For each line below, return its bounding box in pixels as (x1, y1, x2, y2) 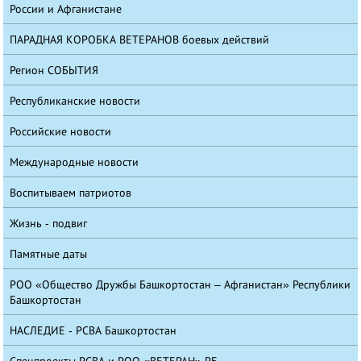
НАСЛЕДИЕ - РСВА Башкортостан (10, 324, 177, 338)
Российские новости (10, 125, 112, 139)
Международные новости (10, 156, 139, 169)
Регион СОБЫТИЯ (10, 64, 99, 77)
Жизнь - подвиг (10, 217, 88, 230)
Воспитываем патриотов (10, 186, 132, 200)
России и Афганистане (10, 2, 122, 16)
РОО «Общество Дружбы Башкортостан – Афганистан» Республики (10, 278, 351, 292)
